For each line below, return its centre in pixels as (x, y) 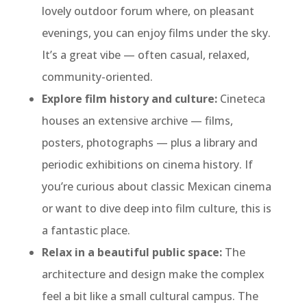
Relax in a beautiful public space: (132, 252)
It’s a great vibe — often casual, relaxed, (145, 54)
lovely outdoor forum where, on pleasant (148, 11)
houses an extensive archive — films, (137, 120)
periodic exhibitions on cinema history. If (147, 164)
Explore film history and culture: (129, 98)
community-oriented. (97, 76)
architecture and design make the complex (153, 274)
